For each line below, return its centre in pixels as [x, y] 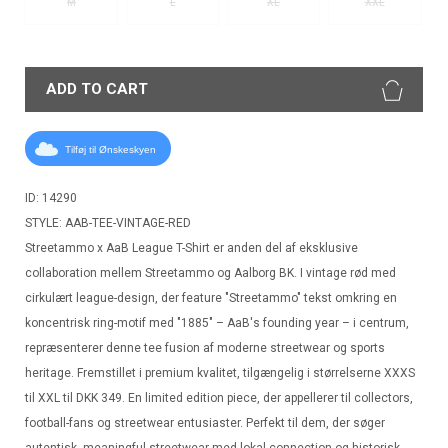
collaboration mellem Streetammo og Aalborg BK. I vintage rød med [210, 273]
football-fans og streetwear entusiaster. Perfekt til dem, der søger [205, 423]
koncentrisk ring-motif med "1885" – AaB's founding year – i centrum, [217, 323]
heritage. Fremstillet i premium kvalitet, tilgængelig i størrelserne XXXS [220, 373]
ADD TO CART [97, 88]
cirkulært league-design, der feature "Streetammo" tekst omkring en [211, 298]
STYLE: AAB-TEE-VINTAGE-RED [108, 223]
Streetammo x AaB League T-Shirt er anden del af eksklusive [191, 248]
